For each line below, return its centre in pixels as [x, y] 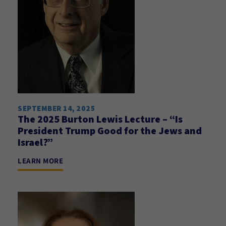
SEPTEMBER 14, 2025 [56, 108]
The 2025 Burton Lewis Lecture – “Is [100, 119]
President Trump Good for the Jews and [110, 131]
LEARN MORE [40, 161]
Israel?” [35, 142]
